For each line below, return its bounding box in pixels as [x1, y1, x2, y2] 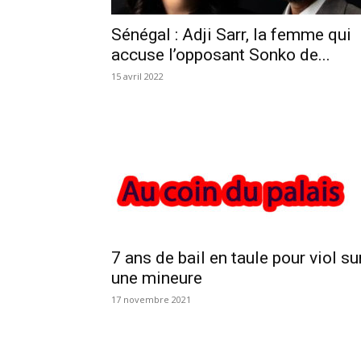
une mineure [111, 268, 202, 288]
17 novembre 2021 [111, 293, 191, 305]
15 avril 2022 [111, 69, 164, 82]
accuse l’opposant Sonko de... [111, 44, 330, 64]
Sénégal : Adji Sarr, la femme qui [111, 24, 351, 44]
